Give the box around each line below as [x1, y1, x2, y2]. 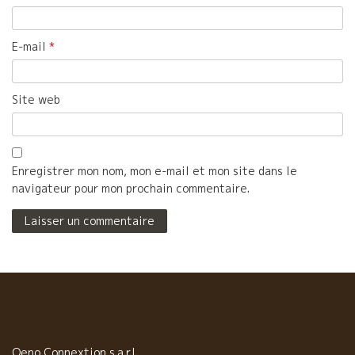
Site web [12, 91, 60, 107]
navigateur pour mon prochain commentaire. [12, 180, 250, 196]
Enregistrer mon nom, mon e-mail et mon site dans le [12, 162, 297, 178]
